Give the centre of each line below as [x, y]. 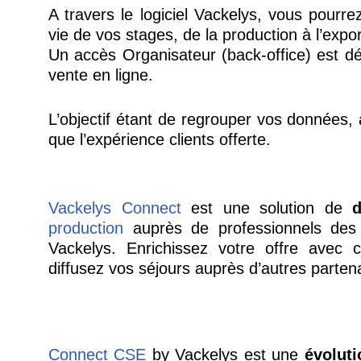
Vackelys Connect [114, 207]
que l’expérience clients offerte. [159, 139]
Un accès [85, 54]
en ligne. [122, 75]
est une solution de [267, 207]
